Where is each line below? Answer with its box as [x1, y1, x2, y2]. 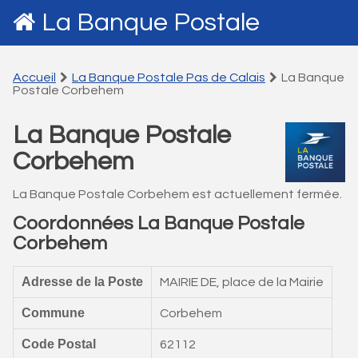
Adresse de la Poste [22, 275, 143, 288]
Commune [22, 306, 85, 320]
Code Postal [22, 337, 96, 351]
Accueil [13, 71, 56, 84]
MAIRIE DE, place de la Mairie [160, 276, 324, 288]
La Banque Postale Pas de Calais [72, 71, 265, 84]
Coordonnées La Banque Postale [13, 213, 304, 233]
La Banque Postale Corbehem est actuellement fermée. [13, 188, 342, 201]
